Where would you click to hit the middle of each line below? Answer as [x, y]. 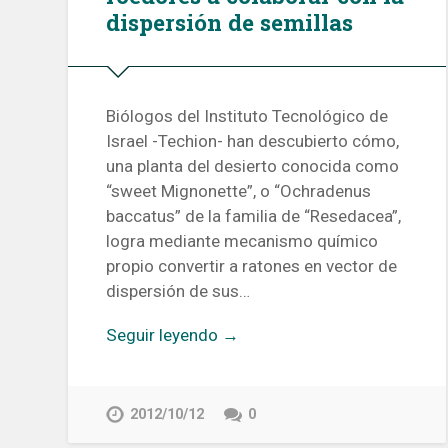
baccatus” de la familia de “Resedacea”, [254, 216]
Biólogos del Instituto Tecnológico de [247, 116]
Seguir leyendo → [173, 335]
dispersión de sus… [178, 291]
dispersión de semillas [230, 21]
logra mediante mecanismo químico [242, 241]
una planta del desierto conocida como [253, 166]
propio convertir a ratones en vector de [252, 266]
